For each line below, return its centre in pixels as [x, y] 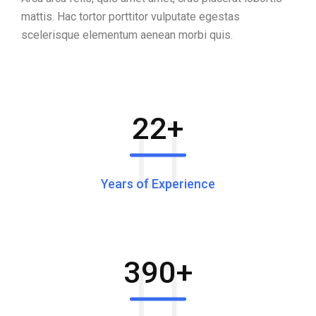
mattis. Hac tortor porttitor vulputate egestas [130, 17]
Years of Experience [158, 183]
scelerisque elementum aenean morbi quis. [127, 35]
